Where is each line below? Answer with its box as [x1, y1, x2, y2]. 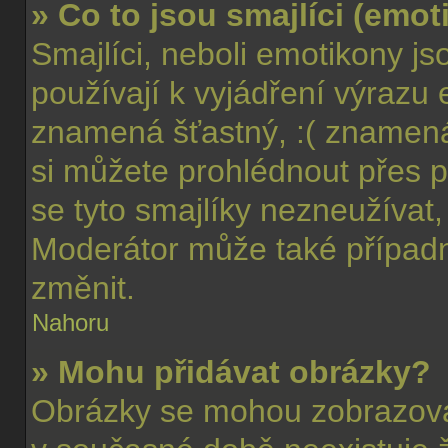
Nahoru [32, 309, 109, 336]
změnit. [31, 270, 135, 306]
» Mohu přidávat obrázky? [31, 354, 431, 390]
